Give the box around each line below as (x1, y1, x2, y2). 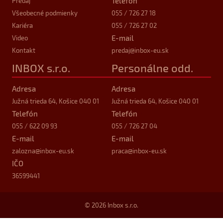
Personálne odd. (111, 61, 193, 74)
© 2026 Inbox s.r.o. (85, 201, 138, 209)
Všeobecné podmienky (12, 9, 78, 17)
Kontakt (12, 46, 35, 54)
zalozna (12, 147, 35, 155)
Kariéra (12, 21, 33, 29)
